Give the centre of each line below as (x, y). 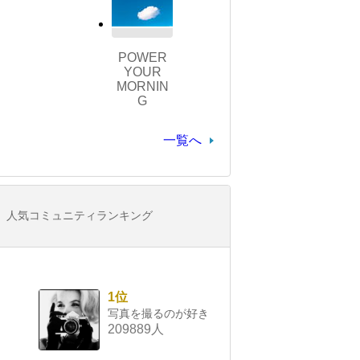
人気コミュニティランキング (80, 216)
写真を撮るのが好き (158, 314)
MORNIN (142, 87)
